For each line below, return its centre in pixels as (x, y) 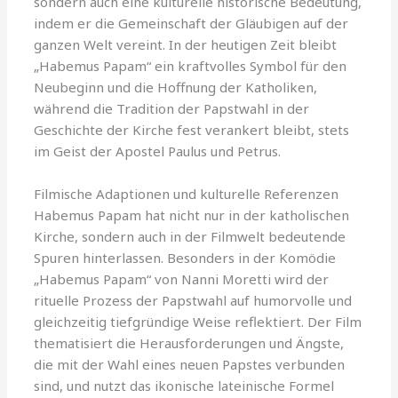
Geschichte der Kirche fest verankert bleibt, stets (192, 129)
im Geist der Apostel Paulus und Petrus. (158, 151)
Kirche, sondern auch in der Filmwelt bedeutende (190, 236)
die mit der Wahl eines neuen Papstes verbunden (190, 364)
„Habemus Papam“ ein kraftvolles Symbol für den (191, 65)
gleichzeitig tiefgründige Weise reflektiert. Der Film (198, 321)
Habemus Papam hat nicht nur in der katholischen (192, 215)
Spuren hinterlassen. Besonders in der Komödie (185, 257)
